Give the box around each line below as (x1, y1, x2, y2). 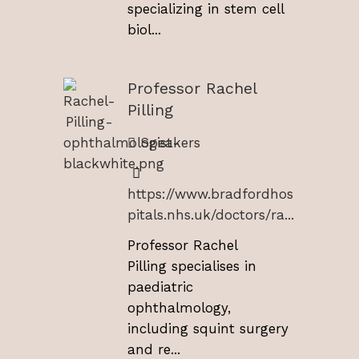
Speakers (135, 135, 200, 151)
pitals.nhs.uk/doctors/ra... (127, 206, 294, 223)
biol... (127, 22, 161, 38)
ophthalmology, (127, 299, 231, 316)
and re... (127, 341, 180, 357)
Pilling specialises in (127, 257, 256, 274)
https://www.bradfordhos (127, 185, 293, 202)
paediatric (127, 278, 193, 295)
